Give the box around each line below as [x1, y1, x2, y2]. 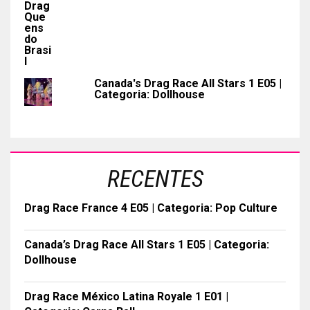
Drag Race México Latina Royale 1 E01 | [24, 290, 228, 303]
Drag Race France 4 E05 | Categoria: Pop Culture [24, 201, 277, 215]
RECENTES [107, 165, 203, 192]
